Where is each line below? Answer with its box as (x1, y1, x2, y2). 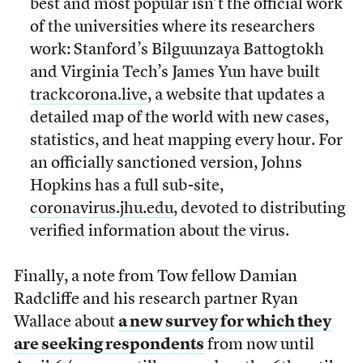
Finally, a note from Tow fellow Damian (13, 268, 297, 285)
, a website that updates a (147, 87, 325, 104)
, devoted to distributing (173, 200, 346, 217)
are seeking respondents (13, 336, 204, 353)
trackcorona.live (29, 87, 147, 104)
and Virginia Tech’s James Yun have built (29, 64, 320, 81)
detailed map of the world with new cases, (29, 109, 329, 126)
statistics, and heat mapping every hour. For (29, 132, 343, 149)
